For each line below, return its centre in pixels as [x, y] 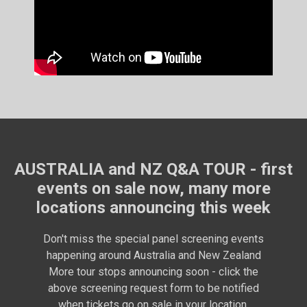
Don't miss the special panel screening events [153, 239]
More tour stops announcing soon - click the [153, 272]
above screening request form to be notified [153, 288]
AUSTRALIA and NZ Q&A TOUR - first [153, 169]
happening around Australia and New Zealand [153, 255]
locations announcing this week [153, 208]
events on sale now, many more [153, 188]
